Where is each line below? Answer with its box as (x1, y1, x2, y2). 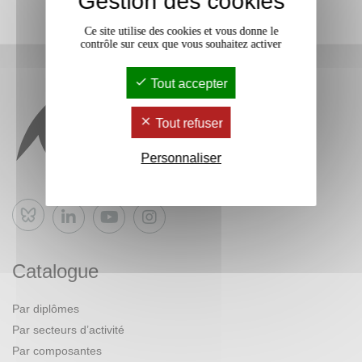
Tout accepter (147, 76, 228, 90)
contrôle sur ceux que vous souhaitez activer (80, 37, 282, 50)
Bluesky (27, 214, 67, 228)
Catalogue (12, 259, 99, 282)
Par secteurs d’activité (12, 322, 124, 336)
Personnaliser (141, 150, 221, 165)
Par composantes (12, 343, 102, 357)
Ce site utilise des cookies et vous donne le (84, 24, 278, 37)
